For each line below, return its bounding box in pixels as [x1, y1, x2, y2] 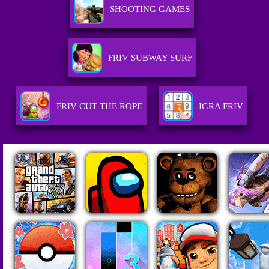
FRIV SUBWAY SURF [107, 53, 192, 63]
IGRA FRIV [199, 101, 244, 112]
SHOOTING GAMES [110, 4, 190, 14]
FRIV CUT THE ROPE [56, 101, 143, 112]
